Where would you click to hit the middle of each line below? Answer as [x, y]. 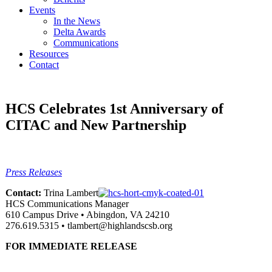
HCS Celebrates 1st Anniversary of [114, 109]
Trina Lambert [70, 192]
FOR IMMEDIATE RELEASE [71, 246]
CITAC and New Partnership [96, 125]
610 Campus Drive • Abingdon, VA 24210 [87, 214]
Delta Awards [80, 32]
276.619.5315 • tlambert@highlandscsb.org [89, 225]
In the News [77, 21]
